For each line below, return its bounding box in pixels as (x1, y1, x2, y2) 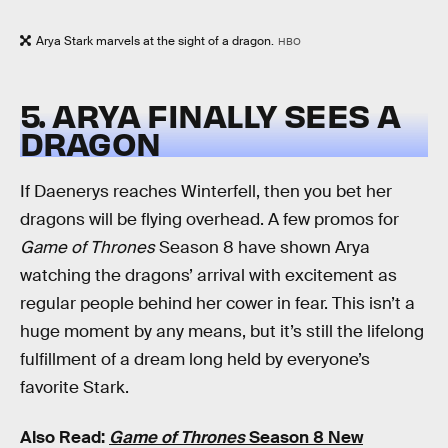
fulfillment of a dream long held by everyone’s (20, 349, 370, 371)
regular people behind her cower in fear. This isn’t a (20, 293, 415, 315)
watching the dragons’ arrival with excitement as (20, 265, 397, 287)
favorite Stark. (20, 377, 129, 399)
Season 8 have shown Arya (155, 237, 370, 259)
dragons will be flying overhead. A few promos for (20, 209, 399, 231)
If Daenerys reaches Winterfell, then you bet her (20, 181, 392, 203)
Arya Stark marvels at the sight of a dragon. (36, 33, 274, 49)
